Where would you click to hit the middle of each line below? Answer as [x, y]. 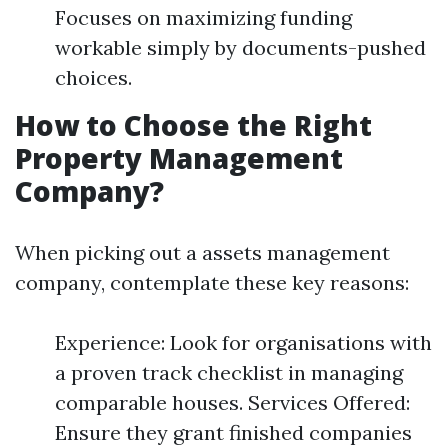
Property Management [179, 158]
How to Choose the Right [193, 125]
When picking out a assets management [202, 252]
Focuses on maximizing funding [203, 17]
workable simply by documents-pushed [240, 47]
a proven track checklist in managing [229, 372]
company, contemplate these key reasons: [212, 282]
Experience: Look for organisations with [243, 342]
